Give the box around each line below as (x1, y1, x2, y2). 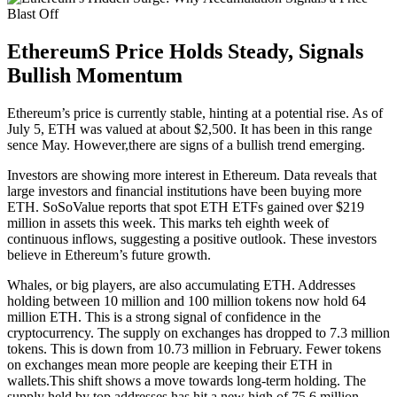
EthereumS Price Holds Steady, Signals (7, 39, 363, 63)
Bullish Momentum (7, 63, 183, 87)
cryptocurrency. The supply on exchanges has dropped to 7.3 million (7, 324, 390, 340)
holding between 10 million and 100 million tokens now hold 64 (7, 292, 366, 308)
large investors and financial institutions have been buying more (7, 183, 362, 198)
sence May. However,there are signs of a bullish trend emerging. (7, 136, 365, 152)
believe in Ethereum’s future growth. (7, 246, 211, 262)
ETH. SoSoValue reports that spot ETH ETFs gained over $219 (7, 198, 364, 214)
